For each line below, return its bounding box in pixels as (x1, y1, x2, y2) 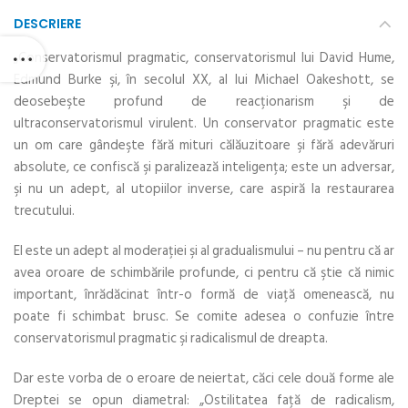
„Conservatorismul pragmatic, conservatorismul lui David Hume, (14, 46, 394, 69)
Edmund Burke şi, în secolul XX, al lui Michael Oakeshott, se (14, 67, 394, 91)
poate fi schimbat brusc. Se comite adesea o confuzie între (14, 304, 394, 328)
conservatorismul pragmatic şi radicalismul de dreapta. (14, 326, 328, 350)
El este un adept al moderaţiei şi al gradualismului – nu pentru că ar (14, 239, 394, 262)
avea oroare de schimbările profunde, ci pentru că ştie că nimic (14, 260, 394, 284)
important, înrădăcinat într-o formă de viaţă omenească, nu (14, 282, 394, 306)
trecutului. (14, 199, 75, 222)
